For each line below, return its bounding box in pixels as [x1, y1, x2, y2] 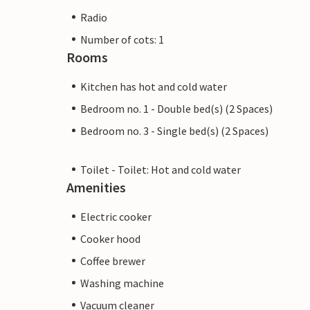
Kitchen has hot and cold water [80, 79, 227, 93]
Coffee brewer [80, 253, 145, 268]
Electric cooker [80, 209, 152, 224]
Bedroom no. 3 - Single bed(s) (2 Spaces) [80, 123, 268, 138]
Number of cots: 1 [80, 32, 164, 46]
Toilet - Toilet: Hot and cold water [80, 162, 241, 176]
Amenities [66, 178, 126, 196]
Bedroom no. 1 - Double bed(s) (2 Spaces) [80, 101, 273, 116]
